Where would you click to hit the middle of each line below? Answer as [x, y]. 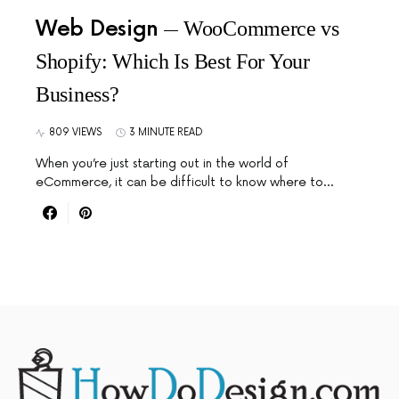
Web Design [97, 29]
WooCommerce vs [261, 28]
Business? [77, 94]
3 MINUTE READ [166, 132]
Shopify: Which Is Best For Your [173, 61]
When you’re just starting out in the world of [162, 163]
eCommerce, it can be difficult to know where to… [184, 182]
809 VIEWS [75, 132]
